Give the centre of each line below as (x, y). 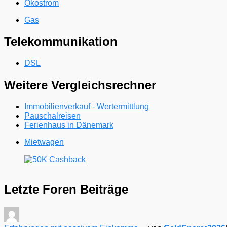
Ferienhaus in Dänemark (69, 125)
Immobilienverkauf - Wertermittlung (87, 107)
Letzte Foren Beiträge (66, 190)
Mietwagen (44, 142)
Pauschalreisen (52, 116)
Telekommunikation (61, 42)
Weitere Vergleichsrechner (80, 85)
